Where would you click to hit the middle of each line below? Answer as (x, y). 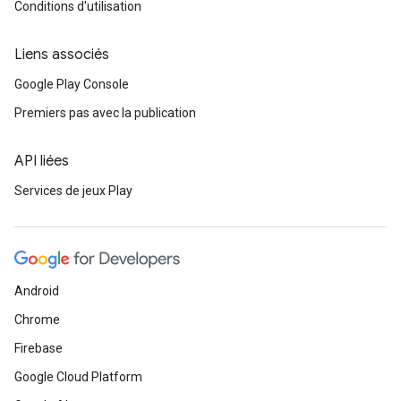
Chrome (37, 320)
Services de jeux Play (73, 191)
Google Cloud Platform (78, 377)
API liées (42, 161)
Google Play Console (72, 84)
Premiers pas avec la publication (105, 113)
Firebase (38, 348)
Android (37, 291)
